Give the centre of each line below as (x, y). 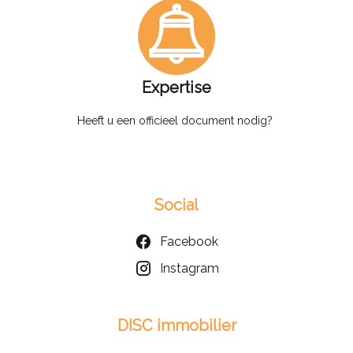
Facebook (189, 241)
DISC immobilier (176, 325)
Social (176, 204)
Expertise (176, 87)
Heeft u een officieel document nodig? (176, 120)
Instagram (189, 268)
